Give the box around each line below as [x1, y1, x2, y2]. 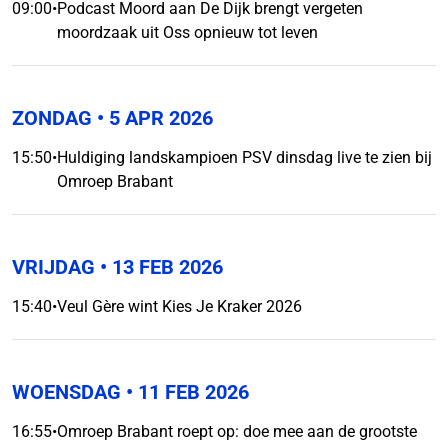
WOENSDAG [12, 380, 121, 404]
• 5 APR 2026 [92, 106, 213, 130]
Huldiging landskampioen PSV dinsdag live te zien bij [57, 148, 432, 167]
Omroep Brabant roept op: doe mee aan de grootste [57, 422, 417, 441]
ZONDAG [12, 106, 92, 130]
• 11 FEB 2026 [121, 380, 249, 404]
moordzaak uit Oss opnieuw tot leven [57, 23, 318, 42]
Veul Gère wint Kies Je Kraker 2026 [57, 297, 302, 316]
